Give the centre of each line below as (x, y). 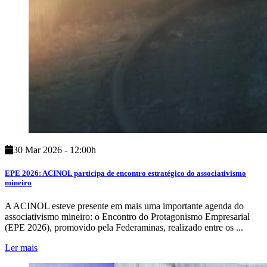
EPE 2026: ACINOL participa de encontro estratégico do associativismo (125, 173)
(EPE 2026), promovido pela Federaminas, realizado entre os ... (124, 227)
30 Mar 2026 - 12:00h (55, 150)
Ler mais (21, 247)
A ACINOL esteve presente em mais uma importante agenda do (124, 206)
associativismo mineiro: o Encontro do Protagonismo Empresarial (127, 216)
